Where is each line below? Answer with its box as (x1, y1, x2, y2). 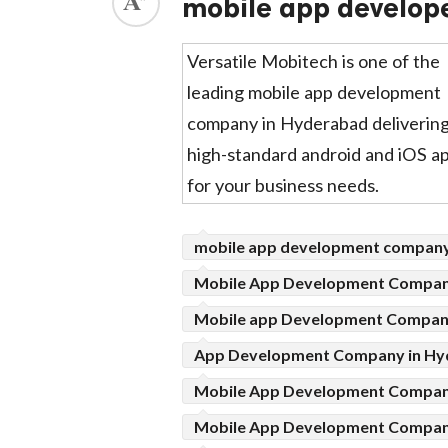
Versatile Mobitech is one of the (187, 49, 440, 72)
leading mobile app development (187, 80, 441, 103)
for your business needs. (187, 173, 379, 196)
